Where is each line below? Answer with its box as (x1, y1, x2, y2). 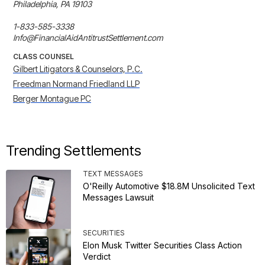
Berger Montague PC (13, 93, 91, 104)
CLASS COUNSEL (13, 52, 74, 62)
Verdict (83, 251, 111, 262)
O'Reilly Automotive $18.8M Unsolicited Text (83, 181, 255, 192)
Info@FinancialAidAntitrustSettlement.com (13, 33, 163, 43)
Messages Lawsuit (83, 192, 154, 203)
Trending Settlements (6, 142, 141, 160)
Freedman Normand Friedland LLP (13, 79, 140, 89)
